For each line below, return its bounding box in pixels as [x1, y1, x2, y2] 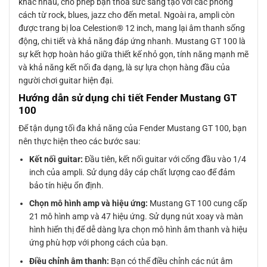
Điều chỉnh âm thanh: [29, 256, 110, 266]
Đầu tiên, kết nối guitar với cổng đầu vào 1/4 [83, 154, 247, 164]
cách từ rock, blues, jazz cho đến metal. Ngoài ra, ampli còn [18, 10, 235, 20]
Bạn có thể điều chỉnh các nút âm [109, 256, 233, 266]
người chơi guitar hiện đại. [18, 75, 114, 85]
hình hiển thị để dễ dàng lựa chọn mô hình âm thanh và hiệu [29, 225, 248, 235]
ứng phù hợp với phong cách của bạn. [29, 238, 169, 248]
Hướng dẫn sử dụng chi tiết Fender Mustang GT [18, 91, 237, 104]
